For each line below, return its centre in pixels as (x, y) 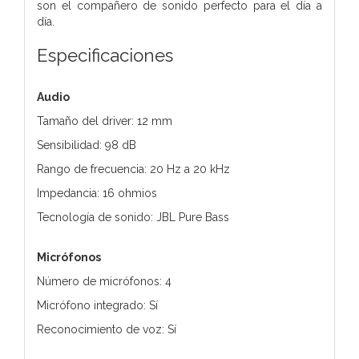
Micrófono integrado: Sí (97, 305)
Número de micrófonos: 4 (104, 281)
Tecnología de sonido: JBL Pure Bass (133, 217)
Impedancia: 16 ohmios (97, 193)
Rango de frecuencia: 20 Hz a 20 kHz (133, 169)
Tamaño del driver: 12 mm (105, 121)
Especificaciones (105, 55)
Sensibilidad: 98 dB (87, 145)
